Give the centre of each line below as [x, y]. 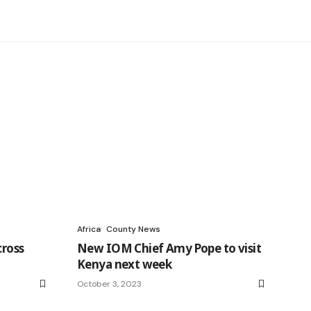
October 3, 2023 [109, 284]
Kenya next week [125, 264]
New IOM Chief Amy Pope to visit [169, 249]
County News [133, 229]
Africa [89, 229]
